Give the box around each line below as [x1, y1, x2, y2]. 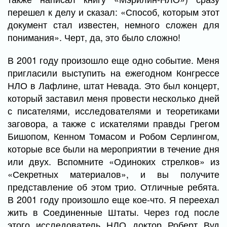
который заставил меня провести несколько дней [8, 91, 219, 104]
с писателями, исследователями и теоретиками [8, 104, 219, 117]
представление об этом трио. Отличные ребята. [8, 180, 219, 193]
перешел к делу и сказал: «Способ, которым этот [8, 5, 219, 18]
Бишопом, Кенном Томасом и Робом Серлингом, [8, 129, 219, 142]
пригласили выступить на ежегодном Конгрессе [8, 66, 219, 79]
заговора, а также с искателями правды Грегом [8, 117, 219, 130]
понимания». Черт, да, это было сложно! [8, 30, 180, 44]
